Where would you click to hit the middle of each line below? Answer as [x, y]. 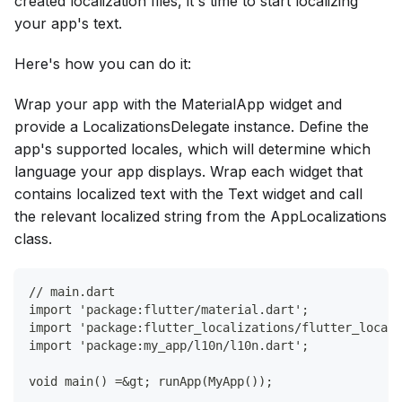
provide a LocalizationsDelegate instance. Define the [192, 127]
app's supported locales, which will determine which [192, 149]
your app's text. [68, 24]
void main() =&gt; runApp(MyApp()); [151, 382]
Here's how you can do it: [103, 64]
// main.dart [72, 292]
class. [33, 239]
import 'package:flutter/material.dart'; [169, 310]
